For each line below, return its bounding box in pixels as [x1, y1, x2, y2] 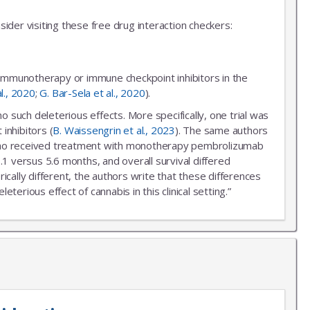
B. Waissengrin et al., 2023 [53, 122, 176, 137]
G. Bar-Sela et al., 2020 [39, 85, 145, 100]
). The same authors [175, 122, 268, 137]
